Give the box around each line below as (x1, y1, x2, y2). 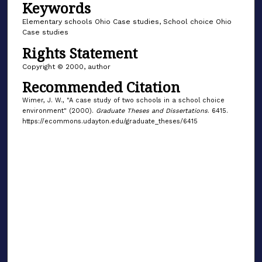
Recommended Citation (22, 77, 180, 97)
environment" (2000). (22, 107, 96, 115)
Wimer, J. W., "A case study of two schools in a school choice (22, 96, 225, 105)
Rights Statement (22, 43, 137, 63)
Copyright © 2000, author (22, 62, 111, 71)
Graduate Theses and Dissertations (95, 107, 208, 115)
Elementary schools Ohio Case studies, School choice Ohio (22, 18, 232, 26)
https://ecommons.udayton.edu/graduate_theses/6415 (22, 118, 198, 126)
